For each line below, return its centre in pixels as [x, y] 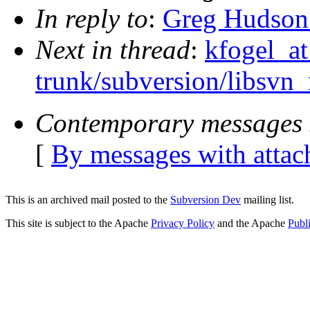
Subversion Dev [206, 200]
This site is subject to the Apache [78, 223]
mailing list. [267, 200]
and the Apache [251, 223]
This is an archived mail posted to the [88, 200]
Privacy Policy [183, 223]
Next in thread [113, 50]
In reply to [92, 19]
